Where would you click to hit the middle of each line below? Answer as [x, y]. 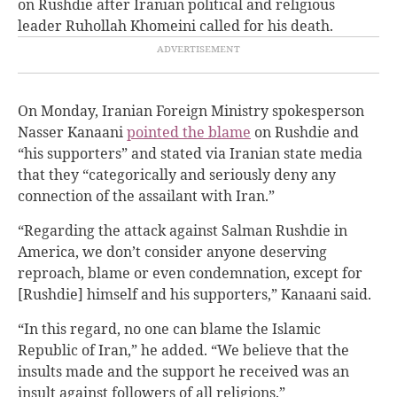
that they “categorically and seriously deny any [177, 174]
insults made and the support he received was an [183, 371]
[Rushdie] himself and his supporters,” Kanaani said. [195, 294]
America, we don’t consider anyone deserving [172, 251]
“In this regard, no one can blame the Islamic [169, 328]
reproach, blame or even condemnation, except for [190, 272]
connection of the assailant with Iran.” [146, 195]
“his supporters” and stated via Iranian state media [190, 153]
